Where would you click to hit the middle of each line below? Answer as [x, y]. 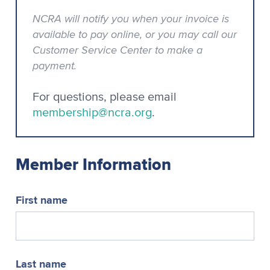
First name [42, 200]
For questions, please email [105, 97]
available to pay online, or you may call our [135, 34]
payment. [55, 65]
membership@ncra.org [92, 112]
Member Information [93, 164]
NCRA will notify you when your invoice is [131, 18]
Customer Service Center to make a [118, 49]
